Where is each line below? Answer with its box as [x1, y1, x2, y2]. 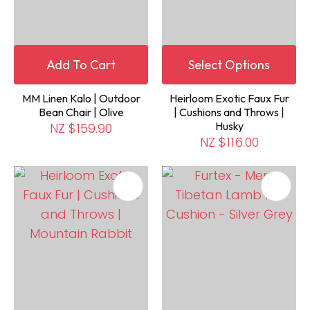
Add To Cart [46, 56, 116, 73]
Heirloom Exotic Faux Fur [169, 91, 289, 105]
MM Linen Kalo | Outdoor [21, 91, 140, 105]
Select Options [188, 56, 270, 73]
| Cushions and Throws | [174, 104, 284, 119]
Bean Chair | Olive [38, 104, 124, 119]
